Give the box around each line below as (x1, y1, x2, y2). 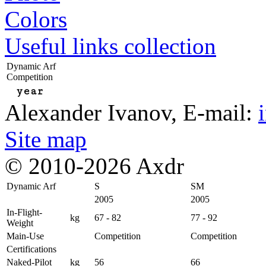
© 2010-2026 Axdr (5, 153, 184, 179)
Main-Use (7, 231, 44, 241)
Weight (7, 218, 33, 228)
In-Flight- (7, 207, 42, 217)
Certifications (7, 244, 56, 254)
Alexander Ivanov (5, 100, 171, 125)
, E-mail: (171, 100, 258, 125)
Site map (5, 126, 87, 152)
